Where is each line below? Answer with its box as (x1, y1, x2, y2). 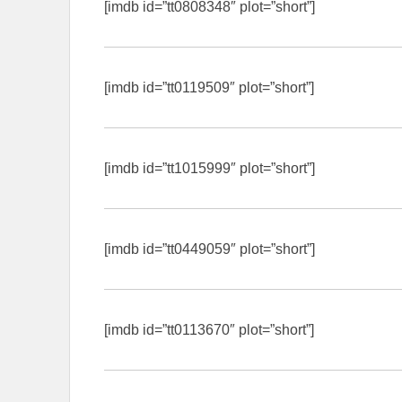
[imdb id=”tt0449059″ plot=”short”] (104, 240, 315, 257)
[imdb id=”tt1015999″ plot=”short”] (104, 160, 315, 176)
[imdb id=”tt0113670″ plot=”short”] (104, 321, 314, 337)
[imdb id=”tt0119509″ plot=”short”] (104, 79, 314, 95)
